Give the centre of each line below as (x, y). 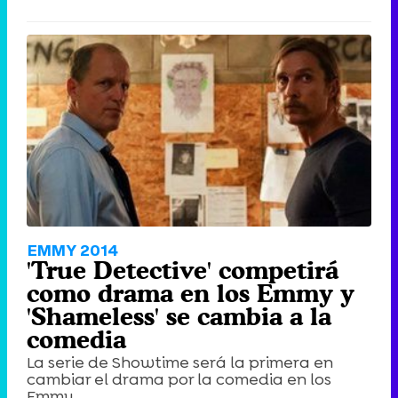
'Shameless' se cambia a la (179, 316)
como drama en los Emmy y (191, 293)
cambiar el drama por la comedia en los (179, 379)
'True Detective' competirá (183, 270)
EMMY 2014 (73, 250)
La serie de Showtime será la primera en (180, 362)
